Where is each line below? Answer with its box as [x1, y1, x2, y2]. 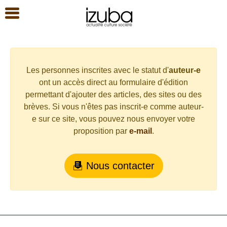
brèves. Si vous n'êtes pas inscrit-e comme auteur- [23, 102, 204, 111]
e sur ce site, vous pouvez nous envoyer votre [32, 115, 195, 123]
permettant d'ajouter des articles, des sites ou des [25, 90, 202, 99]
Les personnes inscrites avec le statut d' [26, 66, 169, 74]
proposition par [73, 127, 129, 135]
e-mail [129, 127, 152, 135]
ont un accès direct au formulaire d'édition [39, 78, 188, 87]
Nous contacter [83, 160, 155, 171]
